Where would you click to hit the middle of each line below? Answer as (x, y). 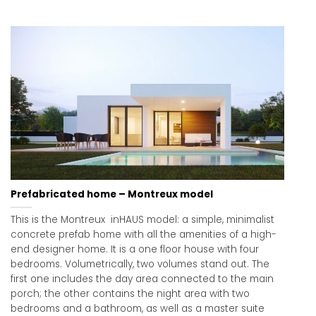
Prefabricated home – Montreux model (112, 195)
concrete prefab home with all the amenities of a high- (144, 235)
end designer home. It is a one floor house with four (135, 250)
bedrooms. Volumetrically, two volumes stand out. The (140, 265)
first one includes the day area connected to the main (142, 279)
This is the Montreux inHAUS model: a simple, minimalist (142, 220)
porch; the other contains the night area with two (130, 294)
